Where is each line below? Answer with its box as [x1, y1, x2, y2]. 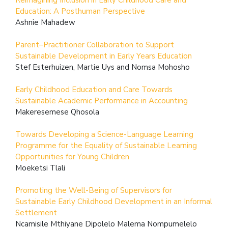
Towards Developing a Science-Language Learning [15, 129, 193, 139]
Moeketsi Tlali [15, 162, 65, 173]
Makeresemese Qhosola [15, 106, 99, 117]
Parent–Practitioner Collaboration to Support [15, 39, 174, 50]
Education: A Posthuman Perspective [15, 6, 145, 16]
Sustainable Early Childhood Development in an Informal [15, 196, 212, 207]
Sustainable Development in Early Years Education [15, 50, 192, 61]
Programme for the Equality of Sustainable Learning [15, 140, 197, 151]
